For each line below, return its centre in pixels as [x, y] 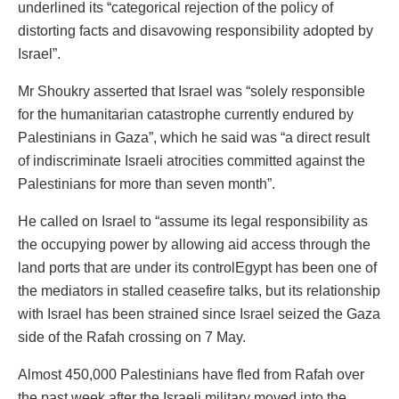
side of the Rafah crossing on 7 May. [132, 337]
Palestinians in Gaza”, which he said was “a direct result [194, 137]
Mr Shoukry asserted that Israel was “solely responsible [191, 91]
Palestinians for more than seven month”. [147, 183]
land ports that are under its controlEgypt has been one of [197, 267]
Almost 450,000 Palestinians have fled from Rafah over [191, 374]
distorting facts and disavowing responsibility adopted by [195, 30]
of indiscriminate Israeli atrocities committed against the [191, 160]
